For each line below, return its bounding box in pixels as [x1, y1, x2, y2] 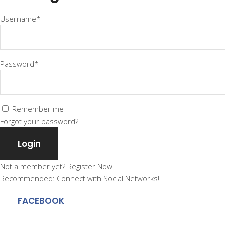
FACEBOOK [18, 194, 64, 207]
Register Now [67, 161, 113, 171]
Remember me [12, 103, 64, 114]
